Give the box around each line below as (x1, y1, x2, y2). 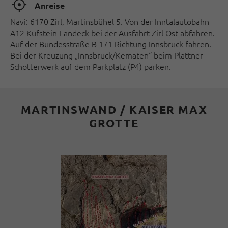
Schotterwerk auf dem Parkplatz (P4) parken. (10, 60, 171, 72)
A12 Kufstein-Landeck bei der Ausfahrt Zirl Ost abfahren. (10, 26, 215, 38)
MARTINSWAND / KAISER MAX (20, 102, 208, 117)
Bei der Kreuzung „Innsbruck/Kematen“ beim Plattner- (10, 49, 206, 61)
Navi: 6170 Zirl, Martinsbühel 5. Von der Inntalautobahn (10, 15, 209, 27)
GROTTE (89, 116, 139, 130)
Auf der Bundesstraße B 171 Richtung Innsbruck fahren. (10, 38, 211, 49)
